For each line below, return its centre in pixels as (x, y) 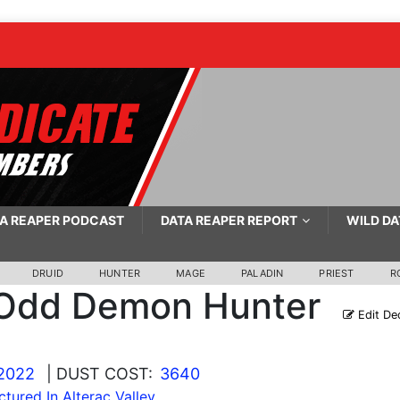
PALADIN (262, 273)
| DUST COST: (99, 374)
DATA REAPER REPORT (229, 220)
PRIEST (337, 273)
